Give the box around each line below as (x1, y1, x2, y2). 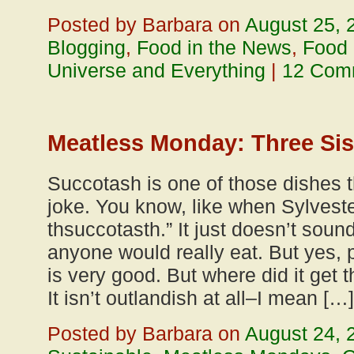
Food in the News (137, 36, 292, 58)
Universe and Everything (47, 59, 265, 81)
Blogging (47, 36, 126, 58)
